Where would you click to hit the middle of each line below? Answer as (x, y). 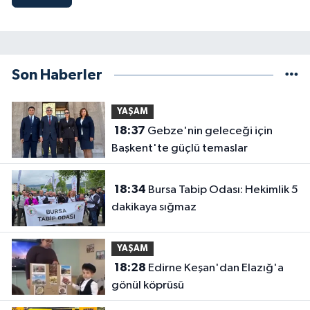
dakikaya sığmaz (154, 207)
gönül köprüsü (147, 286)
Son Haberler (57, 75)
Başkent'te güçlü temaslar (179, 149)
